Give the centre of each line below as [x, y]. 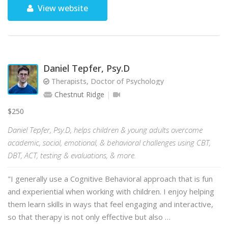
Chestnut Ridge [79, 94]
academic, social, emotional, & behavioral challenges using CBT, [109, 142]
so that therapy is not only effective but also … [89, 217]
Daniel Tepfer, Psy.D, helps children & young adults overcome [105, 130]
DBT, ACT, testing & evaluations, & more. [72, 155]
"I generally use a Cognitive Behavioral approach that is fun [110, 179]
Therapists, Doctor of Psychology [107, 81]
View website [62, 8]
